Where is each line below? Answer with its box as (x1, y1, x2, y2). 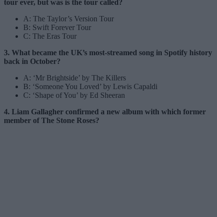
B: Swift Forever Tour (23, 23, 91, 31)
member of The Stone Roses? (4, 116, 99, 124)
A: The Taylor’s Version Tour (23, 14, 114, 23)
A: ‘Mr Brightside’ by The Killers (23, 73, 126, 82)
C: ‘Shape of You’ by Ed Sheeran (23, 91, 125, 99)
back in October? (4, 57, 61, 65)
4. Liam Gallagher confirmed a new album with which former (4, 107, 206, 116)
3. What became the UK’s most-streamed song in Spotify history (4, 48, 212, 57)
